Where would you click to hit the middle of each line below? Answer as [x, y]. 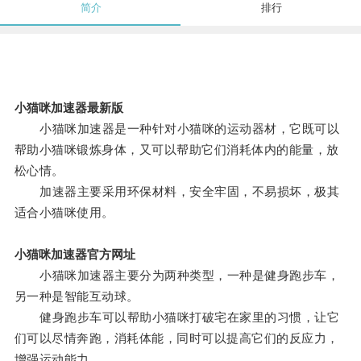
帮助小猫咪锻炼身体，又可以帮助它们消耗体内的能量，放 [176, 150]
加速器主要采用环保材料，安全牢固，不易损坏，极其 [177, 192]
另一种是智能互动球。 [77, 297]
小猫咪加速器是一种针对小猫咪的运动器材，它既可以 [177, 129]
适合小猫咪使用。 [64, 213]
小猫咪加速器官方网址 [75, 255]
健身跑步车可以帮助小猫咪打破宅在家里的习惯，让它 [177, 317]
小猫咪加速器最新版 [68, 108]
